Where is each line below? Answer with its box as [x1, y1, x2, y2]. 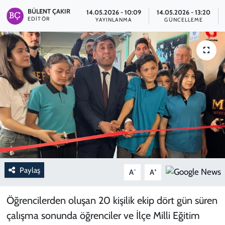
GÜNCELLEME [164, 17, 203, 24]
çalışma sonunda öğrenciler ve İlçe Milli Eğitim [6, 209, 200, 221]
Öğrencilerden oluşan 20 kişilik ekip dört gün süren [6, 194, 217, 206]
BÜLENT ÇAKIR [28, 7, 71, 15]
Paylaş [19, 165, 40, 175]
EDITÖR [28, 15, 50, 22]
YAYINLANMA [95, 17, 133, 24]
